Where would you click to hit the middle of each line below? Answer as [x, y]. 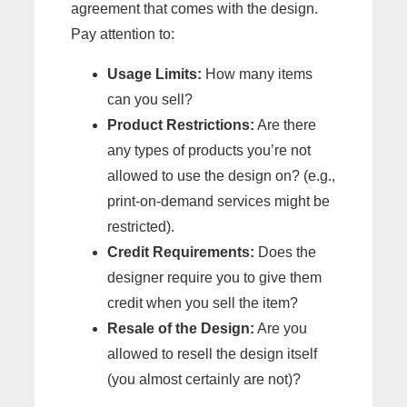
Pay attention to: [123, 34]
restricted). [141, 226]
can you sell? [150, 99]
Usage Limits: [154, 74]
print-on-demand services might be [218, 201]
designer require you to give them [214, 277]
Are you [281, 328]
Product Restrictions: [181, 124]
